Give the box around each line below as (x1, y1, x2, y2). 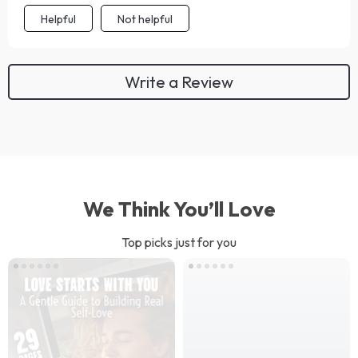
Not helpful (117, 12, 173, 26)
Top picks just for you (121, 234, 237, 250)
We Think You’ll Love (82, 196, 276, 222)
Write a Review (125, 71, 233, 92)
